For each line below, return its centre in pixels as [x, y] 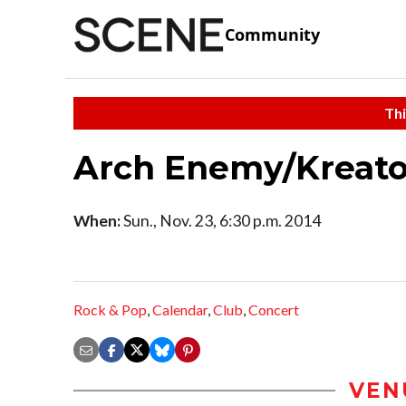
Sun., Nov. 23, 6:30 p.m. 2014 [221, 220]
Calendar [180, 310]
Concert [274, 310]
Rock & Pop [110, 310]
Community [272, 35]
